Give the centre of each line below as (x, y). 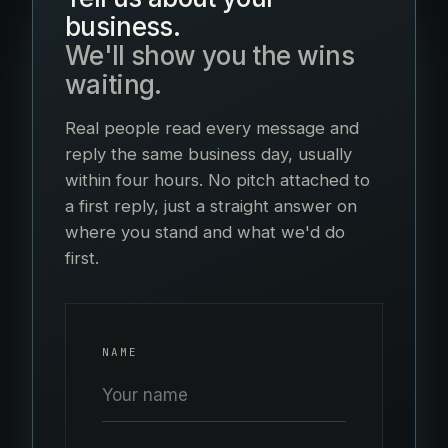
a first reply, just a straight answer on (211, 206)
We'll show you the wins (210, 55)
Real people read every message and (212, 128)
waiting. (113, 84)
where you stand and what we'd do (205, 232)
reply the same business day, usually (208, 154)
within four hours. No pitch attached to (217, 180)
